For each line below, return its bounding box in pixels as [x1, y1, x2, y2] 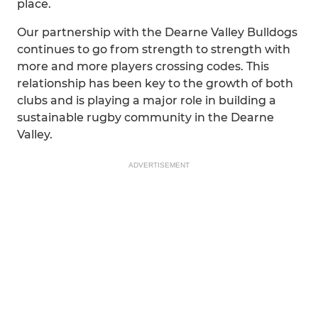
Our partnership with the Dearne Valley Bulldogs [17, 26, 297, 39]
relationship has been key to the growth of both [17, 77, 293, 90]
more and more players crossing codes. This [17, 60, 269, 73]
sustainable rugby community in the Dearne [17, 111, 274, 124]
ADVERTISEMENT [128, 161, 190, 169]
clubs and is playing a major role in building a [17, 94, 276, 107]
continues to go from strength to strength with [17, 43, 290, 56]
